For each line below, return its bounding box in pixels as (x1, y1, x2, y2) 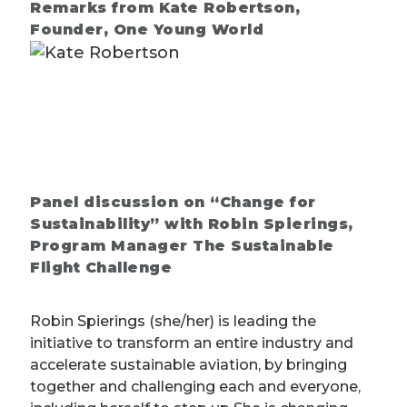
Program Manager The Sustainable (30, 237, 334, 255)
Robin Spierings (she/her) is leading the (30, 313, 316, 331)
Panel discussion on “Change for (30, 194, 316, 212)
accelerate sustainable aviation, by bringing (30, 356, 347, 374)
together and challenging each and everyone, (30, 378, 361, 396)
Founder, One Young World (30, 21, 263, 39)
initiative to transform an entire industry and (30, 334, 353, 352)
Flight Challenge (30, 259, 172, 277)
